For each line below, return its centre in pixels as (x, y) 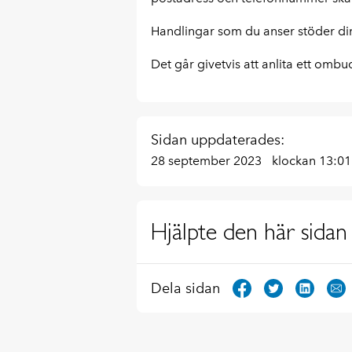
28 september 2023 (207, 161)
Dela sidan (185, 288)
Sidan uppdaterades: (217, 140)
